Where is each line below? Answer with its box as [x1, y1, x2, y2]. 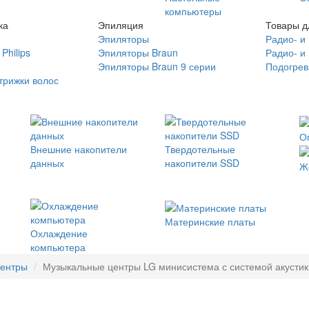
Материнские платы [165, 214, 255, 228]
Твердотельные [165, 142, 235, 156]
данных [30, 156, 64, 170]
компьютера [30, 240, 86, 255]
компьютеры [165, 4, 221, 18]
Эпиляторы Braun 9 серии [97, 59, 216, 73]
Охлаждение [30, 226, 88, 241]
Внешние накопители [30, 142, 127, 156]
